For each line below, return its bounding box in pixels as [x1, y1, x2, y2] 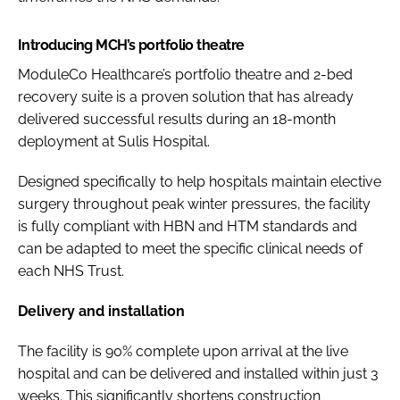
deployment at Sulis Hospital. [18, 132, 213, 150]
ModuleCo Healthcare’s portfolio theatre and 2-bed [18, 65, 353, 83]
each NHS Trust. [18, 262, 124, 279]
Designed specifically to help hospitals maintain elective [18, 172, 381, 190]
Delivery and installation [18, 302, 185, 320]
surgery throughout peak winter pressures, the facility [18, 195, 371, 212]
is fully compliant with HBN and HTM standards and [18, 217, 357, 235]
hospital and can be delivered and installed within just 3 [18, 364, 379, 382]
